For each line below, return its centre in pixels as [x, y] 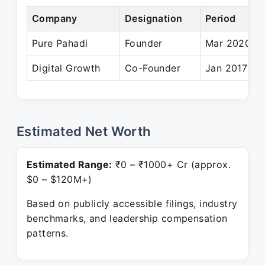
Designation [154, 18]
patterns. [48, 233]
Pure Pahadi [60, 43]
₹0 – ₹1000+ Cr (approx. [172, 164]
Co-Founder [153, 68]
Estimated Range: [70, 164]
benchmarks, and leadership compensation [127, 218]
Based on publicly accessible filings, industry [132, 203]
